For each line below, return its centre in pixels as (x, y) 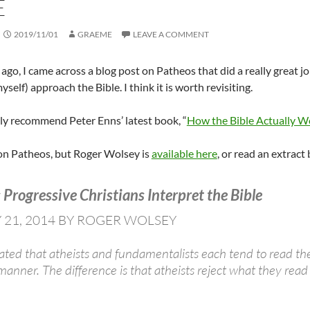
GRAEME (94, 34)
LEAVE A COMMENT (171, 34)
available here (184, 153)
